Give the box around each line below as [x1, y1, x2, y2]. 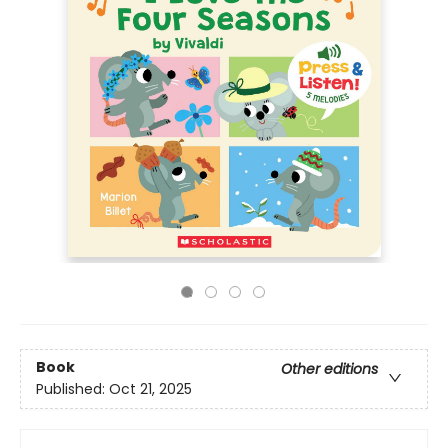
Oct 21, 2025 [109, 379, 192, 400]
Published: [36, 379, 109, 400]
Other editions [281, 359, 378, 380]
